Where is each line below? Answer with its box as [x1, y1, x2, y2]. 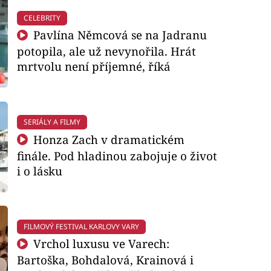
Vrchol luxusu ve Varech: [30, 236, 170, 252]
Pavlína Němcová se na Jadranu [30, 27, 207, 43]
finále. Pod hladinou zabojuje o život [16, 148, 217, 163]
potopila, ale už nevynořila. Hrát [16, 44, 196, 59]
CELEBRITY [23, 12, 60, 23]
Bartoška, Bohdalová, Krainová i [16, 252, 194, 268]
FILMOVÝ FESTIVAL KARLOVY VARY [23, 221, 139, 232]
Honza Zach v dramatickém [30, 131, 185, 147]
